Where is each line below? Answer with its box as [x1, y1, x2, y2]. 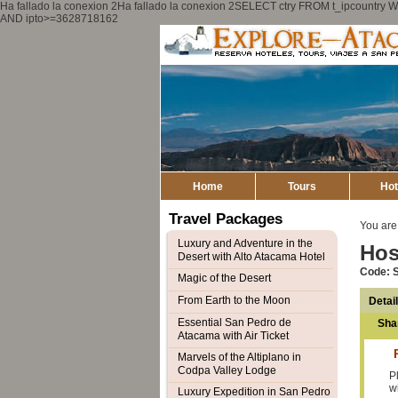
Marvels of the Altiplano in [177, 351, 301, 363]
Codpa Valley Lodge [177, 364, 276, 377]
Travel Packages [168, 211, 283, 227]
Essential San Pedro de [177, 316, 291, 329]
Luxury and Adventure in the [177, 237, 313, 250]
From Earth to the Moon [177, 294, 291, 306]
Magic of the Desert [177, 272, 271, 284]
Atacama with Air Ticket [177, 330, 289, 342]
